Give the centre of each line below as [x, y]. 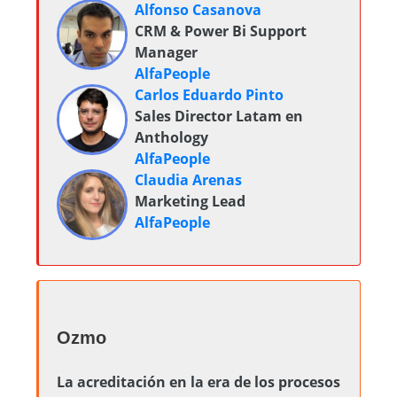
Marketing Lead [190, 201]
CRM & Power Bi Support [221, 31]
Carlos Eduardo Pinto [209, 95]
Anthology [171, 137]
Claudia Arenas [188, 180]
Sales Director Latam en [219, 116]
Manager [166, 52]
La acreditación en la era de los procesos [198, 382]
